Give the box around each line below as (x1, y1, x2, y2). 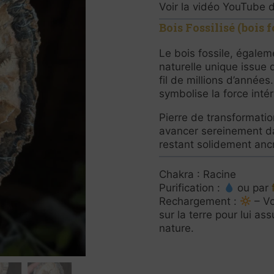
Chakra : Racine (159, 168, 236, 180)
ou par (237, 182, 272, 194)
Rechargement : (159, 195, 240, 207)
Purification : (159, 182, 223, 194)
